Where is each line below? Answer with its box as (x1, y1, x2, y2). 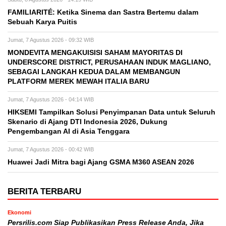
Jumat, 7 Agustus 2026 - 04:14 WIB (8, 96, 94, 102)
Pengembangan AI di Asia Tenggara (8, 127, 130, 135)
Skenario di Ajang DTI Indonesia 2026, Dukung (8, 118, 167, 126)
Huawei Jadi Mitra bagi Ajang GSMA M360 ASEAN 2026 (8, 158, 194, 166)
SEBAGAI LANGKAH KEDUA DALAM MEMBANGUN (8, 68, 180, 76)
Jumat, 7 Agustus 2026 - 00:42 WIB (8, 146, 94, 152)
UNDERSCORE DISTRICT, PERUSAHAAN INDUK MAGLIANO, (8, 58, 211, 66)
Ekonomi (8, 209, 31, 215)
